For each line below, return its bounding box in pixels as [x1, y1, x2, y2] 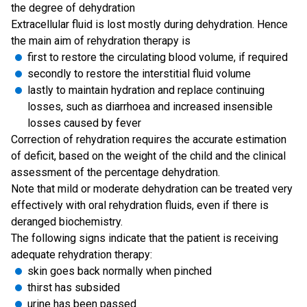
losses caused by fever [27, 116, 141, 130]
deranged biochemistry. [11, 215, 123, 228]
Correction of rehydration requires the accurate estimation [11, 133, 286, 146]
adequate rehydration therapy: [11, 248, 152, 261]
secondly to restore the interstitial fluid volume [27, 67, 251, 80]
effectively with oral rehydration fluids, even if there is [11, 199, 269, 212]
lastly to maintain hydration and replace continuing [27, 84, 265, 97]
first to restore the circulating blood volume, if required [27, 51, 288, 64]
